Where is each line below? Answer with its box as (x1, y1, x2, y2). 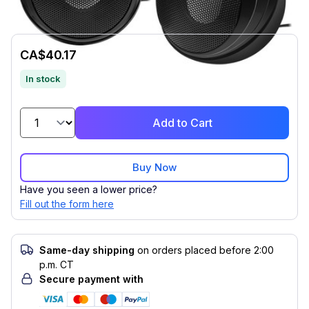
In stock (26, 73, 61, 84)
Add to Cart (152, 116, 212, 130)
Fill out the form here (20, 198, 114, 210)
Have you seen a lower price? (20, 183, 157, 195)
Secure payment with (39, 273, 143, 285)
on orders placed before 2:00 (137, 244, 274, 256)
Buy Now (132, 161, 177, 174)
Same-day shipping (39, 244, 134, 256)
